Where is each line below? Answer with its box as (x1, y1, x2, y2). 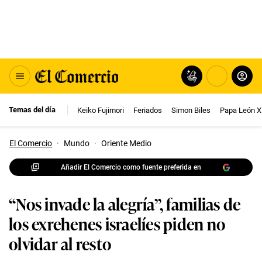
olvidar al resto (9, 231, 112, 255)
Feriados (133, 105, 162, 115)
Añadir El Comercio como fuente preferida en (61, 163, 201, 171)
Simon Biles (171, 105, 211, 115)
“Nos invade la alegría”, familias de (9, 191, 241, 215)
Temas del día (9, 105, 56, 114)
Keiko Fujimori (77, 105, 124, 115)
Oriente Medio (101, 139, 151, 148)
